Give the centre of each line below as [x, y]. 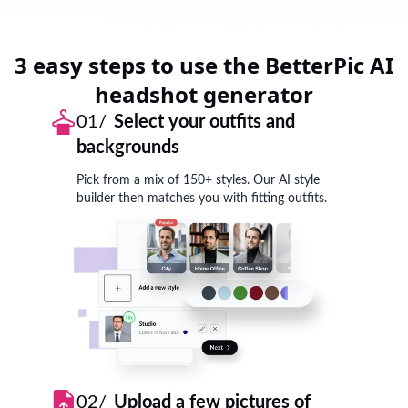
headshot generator [204, 94]
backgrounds [128, 148]
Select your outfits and [204, 122]
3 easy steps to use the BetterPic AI [204, 65]
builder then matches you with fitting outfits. [202, 199]
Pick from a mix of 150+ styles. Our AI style [198, 180]
